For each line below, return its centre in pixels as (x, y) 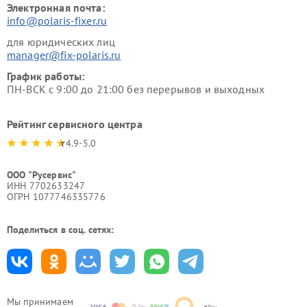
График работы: (46, 76)
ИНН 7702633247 (46, 186)
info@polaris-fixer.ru (57, 21)
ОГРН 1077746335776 (56, 197)
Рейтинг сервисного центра (75, 124)
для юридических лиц (61, 42)
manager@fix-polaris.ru (64, 55)
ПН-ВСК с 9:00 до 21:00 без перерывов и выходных (136, 89)
